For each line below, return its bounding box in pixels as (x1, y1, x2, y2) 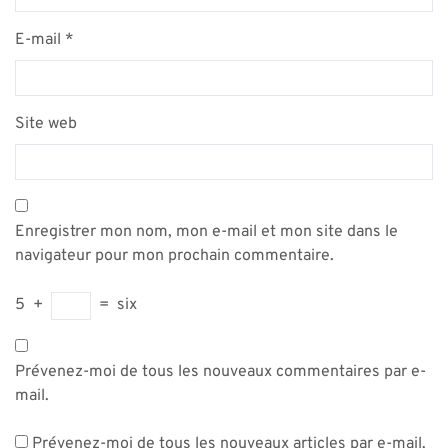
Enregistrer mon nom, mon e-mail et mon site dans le (15, 222, 398, 242)
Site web (15, 114, 77, 134)
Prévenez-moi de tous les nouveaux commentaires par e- (15, 362, 426, 382)
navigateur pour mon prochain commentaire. (15, 246, 334, 266)
